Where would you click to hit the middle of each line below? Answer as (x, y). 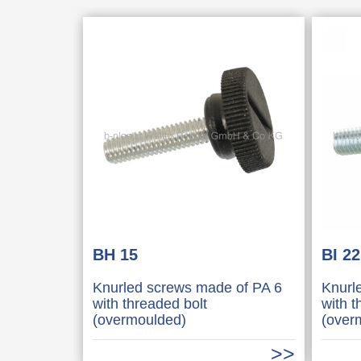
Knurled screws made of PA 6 (187, 287)
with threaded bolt (149, 303)
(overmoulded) (139, 320)
